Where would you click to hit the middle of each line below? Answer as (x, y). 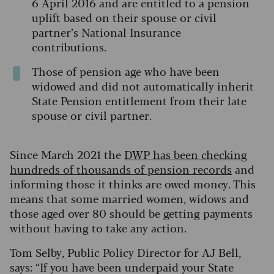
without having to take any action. (100, 227)
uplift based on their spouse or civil (124, 17)
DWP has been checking (186, 154)
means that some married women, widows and (129, 198)
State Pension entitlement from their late (139, 100)
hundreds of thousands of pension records (121, 168)
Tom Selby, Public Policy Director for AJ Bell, (125, 252)
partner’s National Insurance (106, 31)
